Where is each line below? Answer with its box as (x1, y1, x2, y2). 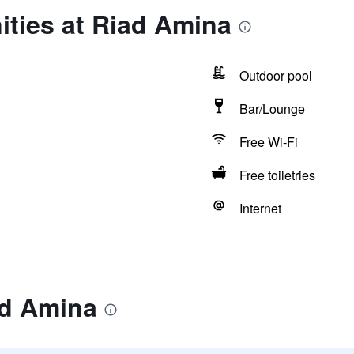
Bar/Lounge (239, 100, 305, 118)
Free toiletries (239, 166, 315, 184)
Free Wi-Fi (239, 133, 298, 151)
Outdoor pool (239, 66, 312, 85)
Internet (239, 199, 281, 217)
